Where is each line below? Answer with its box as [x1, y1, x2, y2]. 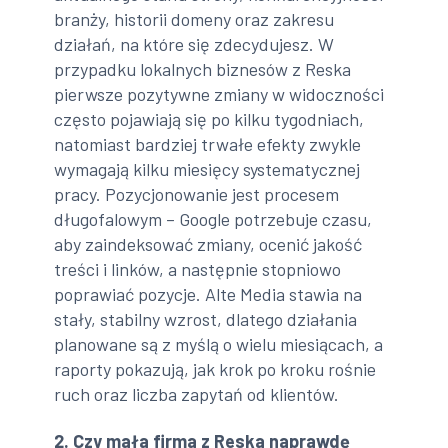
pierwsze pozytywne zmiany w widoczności [54, 82, 385, 105]
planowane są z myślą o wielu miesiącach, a [54, 332, 384, 355]
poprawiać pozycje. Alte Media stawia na [54, 282, 363, 305]
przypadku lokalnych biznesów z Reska [54, 57, 352, 80]
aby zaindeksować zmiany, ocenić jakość [54, 232, 363, 255]
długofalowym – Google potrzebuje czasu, [54, 207, 373, 230]
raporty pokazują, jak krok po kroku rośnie [54, 357, 377, 380]
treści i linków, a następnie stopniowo [54, 257, 342, 280]
